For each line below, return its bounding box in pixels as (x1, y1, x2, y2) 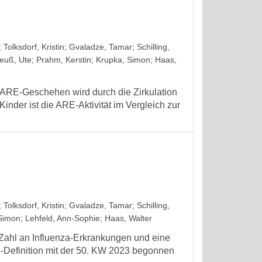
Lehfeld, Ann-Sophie (25, 213, 100, 223)
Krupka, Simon (96, 55, 150, 64)
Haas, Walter (105, 213, 152, 223)
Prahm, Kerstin (36, 55, 91, 64)
